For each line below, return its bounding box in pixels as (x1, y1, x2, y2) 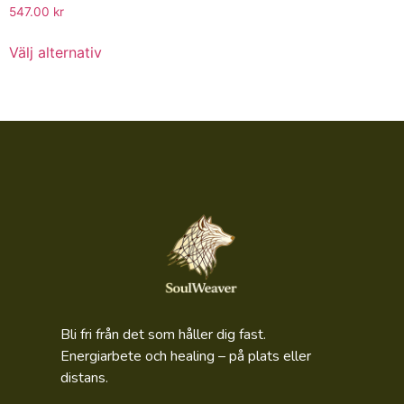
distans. (60, 367, 108, 388)
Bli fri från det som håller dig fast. (60, 324, 266, 344)
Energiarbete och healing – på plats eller (60, 345, 311, 366)
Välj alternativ (9, 43, 102, 62)
